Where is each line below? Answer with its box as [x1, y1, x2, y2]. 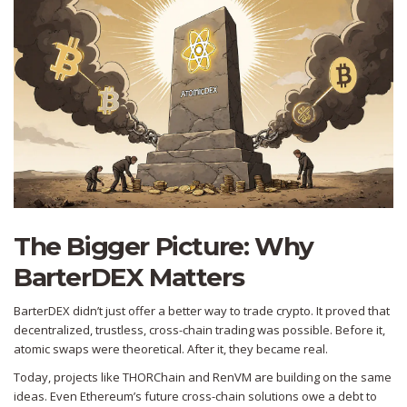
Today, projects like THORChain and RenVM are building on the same [14, 369, 392, 386]
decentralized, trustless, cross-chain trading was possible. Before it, [14, 322, 385, 339]
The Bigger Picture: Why [14, 231, 313, 263]
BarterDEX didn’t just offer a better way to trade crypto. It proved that [14, 303, 390, 320]
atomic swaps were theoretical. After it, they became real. [14, 341, 328, 358]
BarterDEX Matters [14, 262, 244, 293]
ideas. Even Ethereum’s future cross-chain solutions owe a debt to [14, 388, 377, 405]
